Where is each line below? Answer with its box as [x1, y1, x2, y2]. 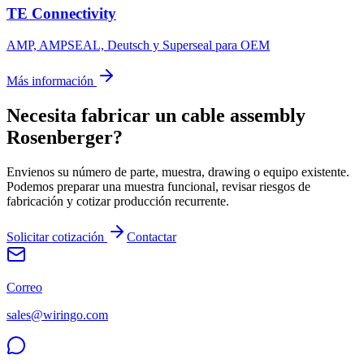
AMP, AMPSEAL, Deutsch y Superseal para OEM [6, 37, 270, 52]
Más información [6, 73, 97, 88]
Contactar [127, 229, 176, 244]
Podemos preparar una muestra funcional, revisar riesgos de [6, 179, 310, 193]
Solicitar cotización [6, 229, 107, 244]
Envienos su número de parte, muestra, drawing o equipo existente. [6, 164, 349, 179]
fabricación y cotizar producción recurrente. [6, 193, 229, 208]
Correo [6, 279, 42, 294]
